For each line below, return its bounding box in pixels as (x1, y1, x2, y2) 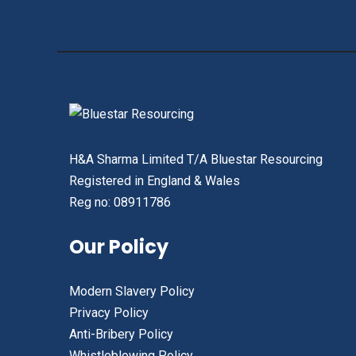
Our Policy (69, 233, 168, 260)
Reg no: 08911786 (69, 194, 171, 210)
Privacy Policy (69, 304, 149, 320)
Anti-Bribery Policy (69, 326, 173, 342)
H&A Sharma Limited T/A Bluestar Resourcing (69, 151, 323, 167)
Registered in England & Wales (69, 172, 240, 188)
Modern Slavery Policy (69, 283, 195, 299)
